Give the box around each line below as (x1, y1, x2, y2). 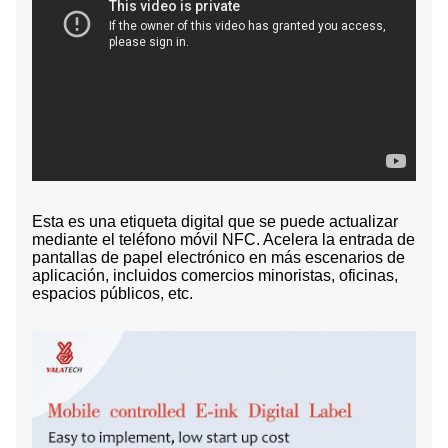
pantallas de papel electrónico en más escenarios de (32, 248, 405, 266)
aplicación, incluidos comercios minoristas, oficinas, (32, 266, 398, 284)
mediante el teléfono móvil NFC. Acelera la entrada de (32, 230, 415, 248)
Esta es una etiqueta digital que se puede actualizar (32, 212, 398, 230)
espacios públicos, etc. (32, 284, 193, 302)
